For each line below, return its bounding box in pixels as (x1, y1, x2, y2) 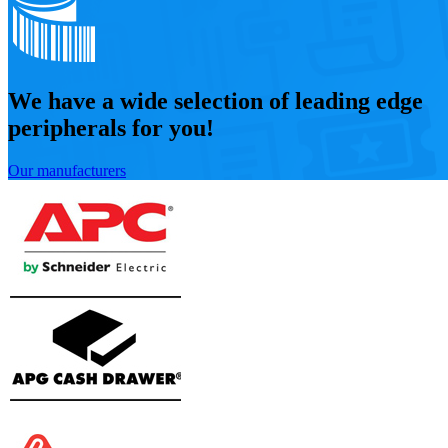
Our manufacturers (8, 161, 126, 179)
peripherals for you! (8, 114, 214, 141)
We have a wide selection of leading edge (8, 87, 423, 114)
